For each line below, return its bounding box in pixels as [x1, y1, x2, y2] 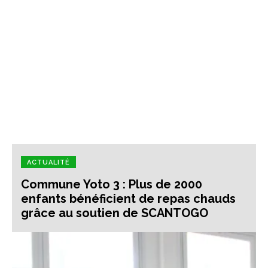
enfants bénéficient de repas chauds [21, 191, 236, 206]
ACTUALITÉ [27, 159, 70, 167]
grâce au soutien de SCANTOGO [21, 206, 208, 221]
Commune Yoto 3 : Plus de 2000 [21, 177, 202, 192]
